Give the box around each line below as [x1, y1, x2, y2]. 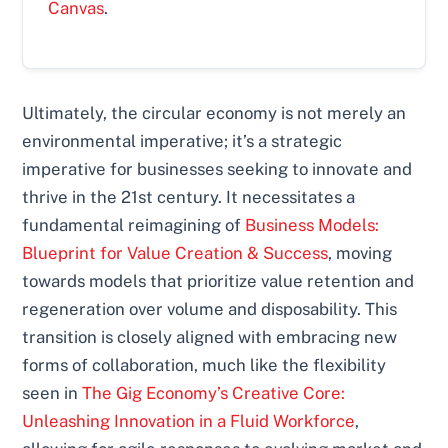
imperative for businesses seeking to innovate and [22, 159, 413, 180]
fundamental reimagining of [22, 215, 246, 236]
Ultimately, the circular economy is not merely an [22, 103, 407, 124]
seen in [22, 383, 83, 404]
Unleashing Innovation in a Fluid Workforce [22, 411, 356, 432]
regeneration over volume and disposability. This [22, 299, 398, 320]
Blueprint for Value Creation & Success [22, 243, 329, 264]
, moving [328, 243, 393, 264]
